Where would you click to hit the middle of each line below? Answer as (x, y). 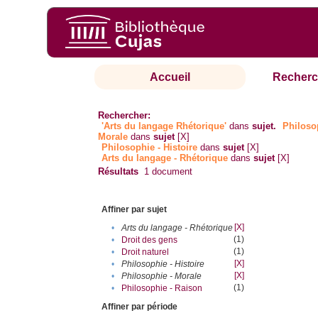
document (171, 172)
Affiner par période (140, 307)
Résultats (119, 172)
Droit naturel (146, 252)
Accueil (170, 77)
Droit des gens (150, 240)
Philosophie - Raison (162, 289)
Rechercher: (125, 116)
